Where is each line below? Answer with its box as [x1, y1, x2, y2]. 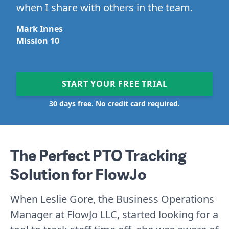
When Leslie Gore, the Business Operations [10, 192, 214, 206]
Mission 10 [16, 35, 59, 47]
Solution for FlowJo [10, 163, 147, 185]
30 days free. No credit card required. [49, 98, 180, 108]
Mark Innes [16, 22, 63, 34]
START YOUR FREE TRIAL [61, 78, 168, 89]
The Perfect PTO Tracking [10, 144, 187, 166]
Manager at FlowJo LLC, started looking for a [10, 207, 218, 221]
